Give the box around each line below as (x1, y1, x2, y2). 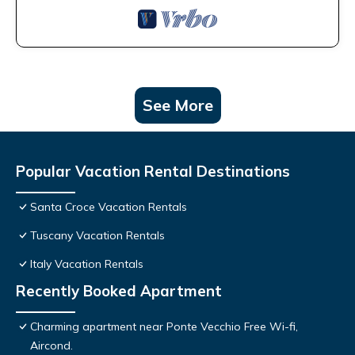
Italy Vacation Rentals (30, 257, 143, 272)
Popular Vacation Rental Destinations (16, 162, 290, 181)
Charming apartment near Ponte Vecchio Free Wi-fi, (30, 319, 298, 334)
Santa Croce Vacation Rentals (30, 200, 187, 215)
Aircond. (30, 338, 73, 353)
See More (142, 95, 213, 116)
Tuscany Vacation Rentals (30, 228, 165, 243)
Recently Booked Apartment (16, 281, 222, 301)
